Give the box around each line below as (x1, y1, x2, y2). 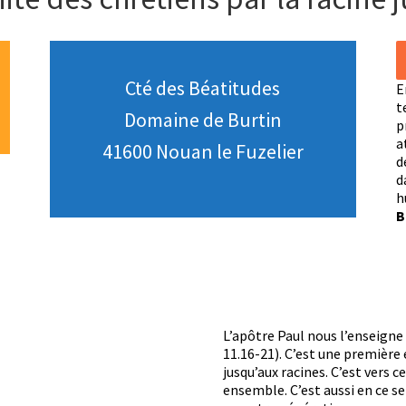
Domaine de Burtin (123, 106, 282, 132)
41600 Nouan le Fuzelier (101, 138, 304, 164)
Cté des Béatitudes (125, 74, 281, 101)
